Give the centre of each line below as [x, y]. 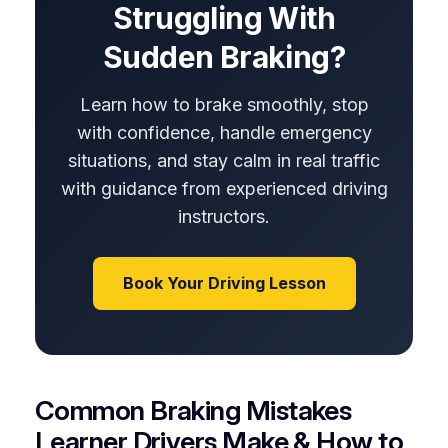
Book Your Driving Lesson [224, 283]
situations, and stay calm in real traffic [224, 160]
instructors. [224, 216]
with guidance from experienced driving [224, 188]
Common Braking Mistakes [193, 410]
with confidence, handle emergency [224, 132]
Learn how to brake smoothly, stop [224, 104]
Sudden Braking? [224, 57]
